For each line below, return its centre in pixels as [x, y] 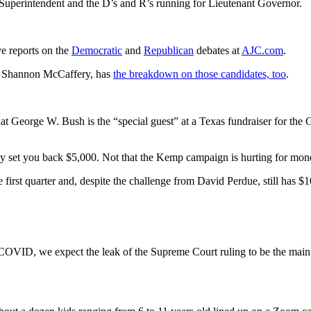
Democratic [97, 51]
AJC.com [262, 51]
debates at [218, 51]
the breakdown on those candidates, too [200, 74]
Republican [169, 51]
